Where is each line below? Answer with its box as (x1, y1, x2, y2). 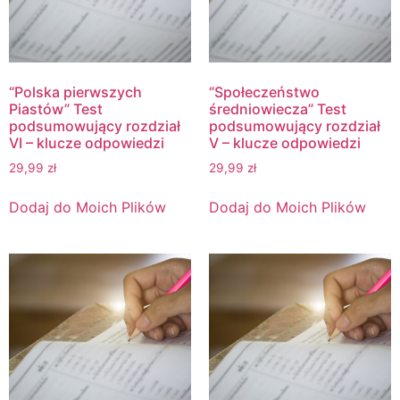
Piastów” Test (9, 99, 103, 118)
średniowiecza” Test (209, 99, 346, 118)
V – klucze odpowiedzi (209, 133, 361, 152)
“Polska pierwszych (9, 82, 142, 101)
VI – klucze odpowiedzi (9, 133, 164, 152)
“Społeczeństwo (209, 82, 320, 101)
